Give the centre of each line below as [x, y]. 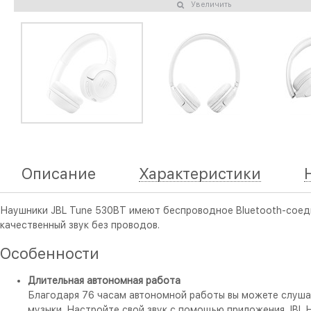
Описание [59, 174]
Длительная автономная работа [104, 281]
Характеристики [200, 174]
